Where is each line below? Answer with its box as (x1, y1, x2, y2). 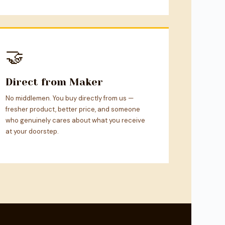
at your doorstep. (5, 127, 59, 136)
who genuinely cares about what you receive (5, 116, 145, 125)
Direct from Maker (5, 76, 103, 88)
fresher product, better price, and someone (5, 105, 140, 114)
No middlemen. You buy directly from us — (5, 94, 134, 103)
